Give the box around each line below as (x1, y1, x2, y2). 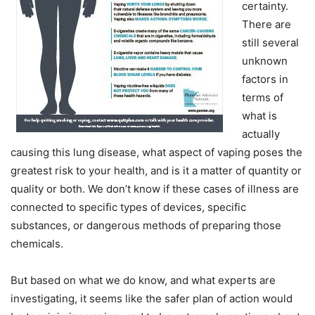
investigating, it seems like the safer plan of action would (11, 292, 292, 306)
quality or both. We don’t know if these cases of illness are (11, 182, 299, 196)
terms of (242, 91, 283, 105)
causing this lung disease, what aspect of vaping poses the (11, 146, 302, 160)
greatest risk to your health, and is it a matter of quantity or (11, 164, 302, 178)
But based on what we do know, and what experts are (11, 274, 276, 288)
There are (242, 18, 291, 32)
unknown (242, 54, 288, 68)
